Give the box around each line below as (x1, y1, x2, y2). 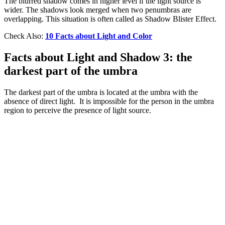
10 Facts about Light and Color (45, 31, 152, 40)
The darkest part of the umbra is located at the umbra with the (4, 87, 198, 96)
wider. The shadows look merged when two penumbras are (4, 5, 191, 14)
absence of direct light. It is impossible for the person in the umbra (4, 96, 214, 105)
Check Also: (4, 31, 45, 40)
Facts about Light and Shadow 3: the (4, 50, 192, 64)
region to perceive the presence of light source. (4, 105, 151, 115)
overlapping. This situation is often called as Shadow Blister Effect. (4, 14, 216, 23)
